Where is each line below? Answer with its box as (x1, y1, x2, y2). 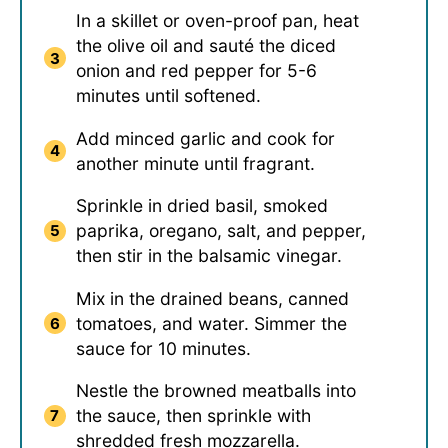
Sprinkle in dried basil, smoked (75, 195, 328, 217)
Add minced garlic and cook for (75, 127, 335, 149)
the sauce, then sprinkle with (75, 405, 311, 427)
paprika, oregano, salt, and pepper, (75, 220, 366, 242)
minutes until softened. (75, 85, 261, 107)
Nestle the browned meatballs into (75, 380, 356, 402)
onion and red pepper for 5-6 (75, 60, 317, 82)
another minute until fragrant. (75, 152, 315, 174)
